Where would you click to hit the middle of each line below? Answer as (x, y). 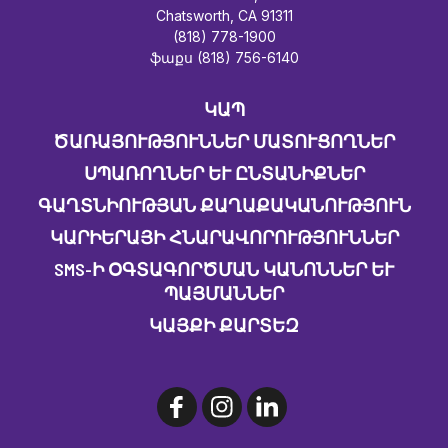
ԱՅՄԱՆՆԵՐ (218, 292)
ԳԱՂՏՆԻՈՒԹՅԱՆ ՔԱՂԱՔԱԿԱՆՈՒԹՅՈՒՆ (224, 204)
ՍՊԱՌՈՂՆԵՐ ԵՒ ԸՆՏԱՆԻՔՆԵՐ (218, 172)
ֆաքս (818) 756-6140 (224, 57)
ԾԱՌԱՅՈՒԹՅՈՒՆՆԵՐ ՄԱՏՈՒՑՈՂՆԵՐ (224, 140)
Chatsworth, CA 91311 (224, 15)
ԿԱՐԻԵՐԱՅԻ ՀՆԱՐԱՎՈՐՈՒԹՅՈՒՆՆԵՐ (224, 236)
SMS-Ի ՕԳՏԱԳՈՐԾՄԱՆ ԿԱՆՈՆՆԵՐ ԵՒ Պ (224, 268)
